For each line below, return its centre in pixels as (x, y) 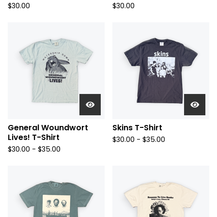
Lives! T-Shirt (34, 137)
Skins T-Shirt (137, 128)
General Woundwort (48, 128)
